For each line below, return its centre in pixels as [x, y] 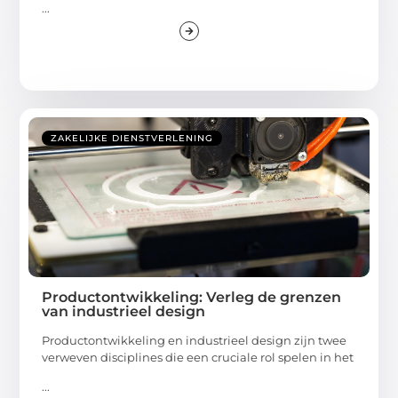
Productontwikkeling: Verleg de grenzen [192, 297]
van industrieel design [124, 311]
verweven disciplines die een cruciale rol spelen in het [198, 357]
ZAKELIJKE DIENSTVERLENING [132, 138]
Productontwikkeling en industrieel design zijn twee [195, 340]
